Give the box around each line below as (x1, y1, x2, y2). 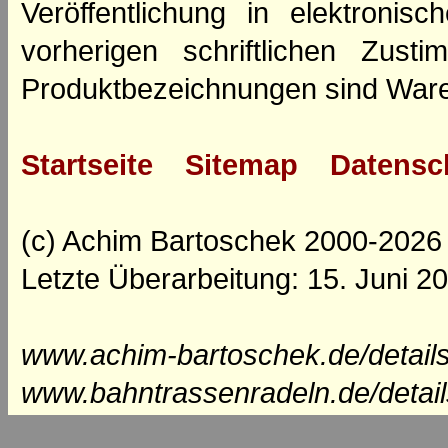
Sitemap (185, 149, 298, 181)
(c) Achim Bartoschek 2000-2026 (21, 225, 442, 257)
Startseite (21, 149, 153, 181)
